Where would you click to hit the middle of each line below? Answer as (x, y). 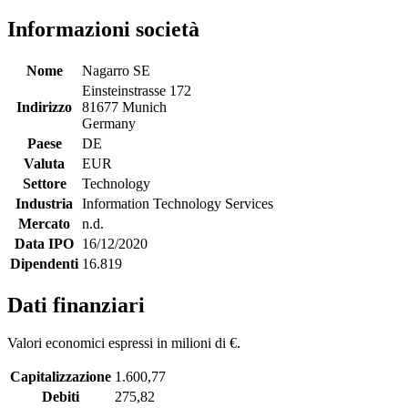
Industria (44, 203)
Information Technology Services (178, 203)
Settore (44, 183)
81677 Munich (124, 107)
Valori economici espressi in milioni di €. (124, 343)
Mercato (44, 223)
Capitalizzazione (61, 377)
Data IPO (44, 243)
